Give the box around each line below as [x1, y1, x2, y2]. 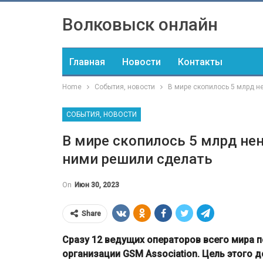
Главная [69, 56, 105, 68]
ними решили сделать [62, 151, 213, 167]
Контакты [178, 56, 222, 68]
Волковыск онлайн [62, 14, 218, 35]
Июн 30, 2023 [75, 181, 119, 189]
